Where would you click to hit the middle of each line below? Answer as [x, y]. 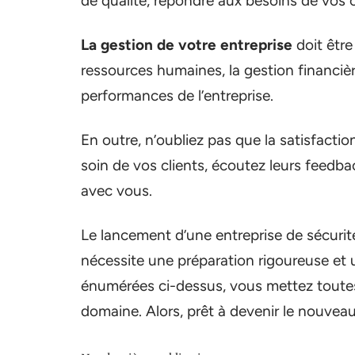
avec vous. [116, 191]
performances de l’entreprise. [177, 95]
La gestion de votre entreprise [187, 45]
